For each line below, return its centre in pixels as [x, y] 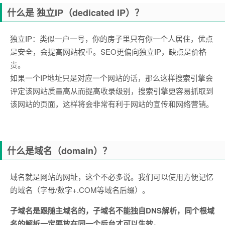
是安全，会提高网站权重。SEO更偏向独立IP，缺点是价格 [108, 51]
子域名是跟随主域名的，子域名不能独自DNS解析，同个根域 [112, 210]
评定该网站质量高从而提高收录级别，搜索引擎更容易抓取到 [112, 91]
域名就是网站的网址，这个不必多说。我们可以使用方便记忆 [112, 177]
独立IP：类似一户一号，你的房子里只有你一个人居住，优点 [111, 38]
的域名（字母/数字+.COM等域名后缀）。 [80, 190]
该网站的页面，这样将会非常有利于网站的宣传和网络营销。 [112, 104]
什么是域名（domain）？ [59, 151]
